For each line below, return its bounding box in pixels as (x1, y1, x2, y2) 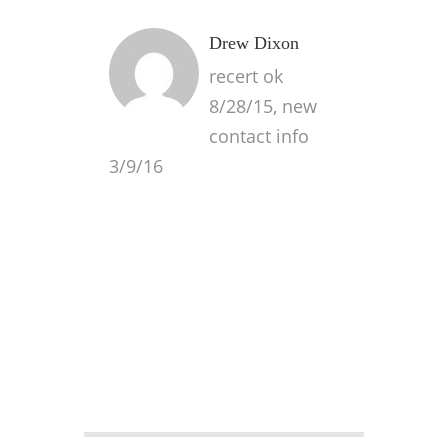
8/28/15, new (209, 94, 317, 118)
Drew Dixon (209, 33, 299, 53)
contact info (209, 124, 309, 148)
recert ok (209, 64, 283, 88)
